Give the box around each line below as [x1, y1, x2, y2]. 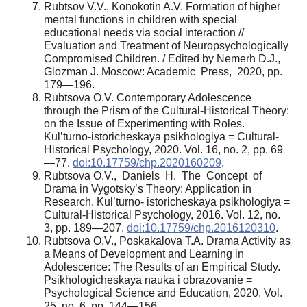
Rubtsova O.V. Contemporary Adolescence [44, 91, 251, 103]
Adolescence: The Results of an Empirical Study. [44, 260, 280, 273]
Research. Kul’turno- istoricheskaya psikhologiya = [44, 195, 290, 208]
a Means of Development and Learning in [44, 247, 244, 260]
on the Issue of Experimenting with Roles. [44, 117, 245, 130]
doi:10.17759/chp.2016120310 [127, 221, 275, 234]
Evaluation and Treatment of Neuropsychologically [44, 39, 288, 51]
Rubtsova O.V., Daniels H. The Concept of [44, 169, 265, 182]
